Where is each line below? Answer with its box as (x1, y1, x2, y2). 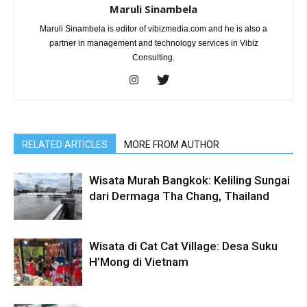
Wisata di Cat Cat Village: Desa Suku (89, 239, 278, 253)
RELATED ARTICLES (22, 139, 108, 150)
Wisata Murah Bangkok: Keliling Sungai (89, 173, 290, 187)
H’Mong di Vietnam (89, 255, 188, 269)
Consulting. (132, 53, 175, 62)
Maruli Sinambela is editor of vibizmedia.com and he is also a (40, 24, 267, 34)
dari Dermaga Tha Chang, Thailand (89, 189, 269, 203)
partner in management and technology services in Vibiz (49, 38, 258, 48)
